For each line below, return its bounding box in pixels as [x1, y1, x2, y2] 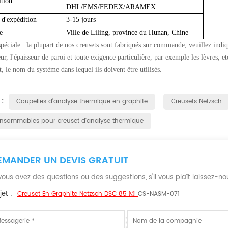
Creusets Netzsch [171, 97, 222, 106]
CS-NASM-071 [138, 189, 180, 199]
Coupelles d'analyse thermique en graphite [16, 97, 148, 106]
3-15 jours [66, 16, 96, 23]
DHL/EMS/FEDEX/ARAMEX [66, 3, 156, 11]
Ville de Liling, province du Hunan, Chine [66, 28, 188, 36]
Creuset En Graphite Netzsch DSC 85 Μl [17, 189, 138, 199]
